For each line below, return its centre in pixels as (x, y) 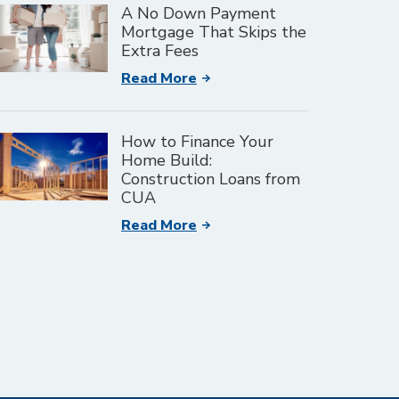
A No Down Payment (199, 13)
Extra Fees (160, 51)
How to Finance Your (197, 142)
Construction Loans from (211, 179)
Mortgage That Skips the (214, 32)
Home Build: (167, 160)
